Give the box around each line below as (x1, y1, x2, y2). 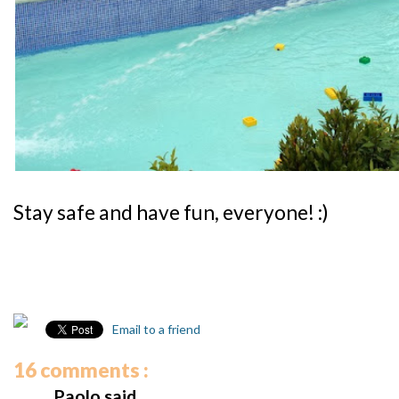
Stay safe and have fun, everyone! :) (13, 200, 329, 225)
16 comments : (13, 358, 149, 383)
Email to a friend (110, 322, 200, 338)
